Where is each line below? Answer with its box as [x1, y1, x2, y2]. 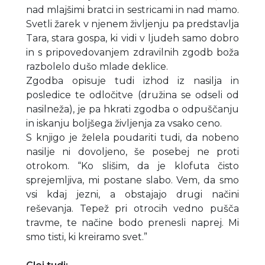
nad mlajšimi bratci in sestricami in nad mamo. [26, 4, 239, 15]
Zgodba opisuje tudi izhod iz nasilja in [26, 75, 239, 86]
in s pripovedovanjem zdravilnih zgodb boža [26, 46, 239, 58]
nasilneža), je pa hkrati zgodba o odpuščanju [26, 103, 239, 115]
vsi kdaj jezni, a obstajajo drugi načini [26, 188, 239, 200]
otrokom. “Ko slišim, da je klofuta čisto [26, 160, 239, 172]
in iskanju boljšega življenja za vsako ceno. [26, 117, 222, 129]
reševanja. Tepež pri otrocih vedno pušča [26, 202, 239, 214]
